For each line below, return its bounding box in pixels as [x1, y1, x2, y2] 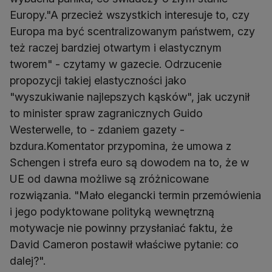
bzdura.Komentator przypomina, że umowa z [10, 140, 231, 152]
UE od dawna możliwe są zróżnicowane [10, 172, 209, 185]
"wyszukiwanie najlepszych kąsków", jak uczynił [10, 90, 250, 103]
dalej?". [10, 254, 46, 267]
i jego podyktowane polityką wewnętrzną [10, 205, 214, 218]
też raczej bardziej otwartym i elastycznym [10, 41, 222, 54]
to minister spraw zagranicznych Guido [10, 107, 203, 120]
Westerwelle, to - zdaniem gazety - [10, 123, 185, 136]
